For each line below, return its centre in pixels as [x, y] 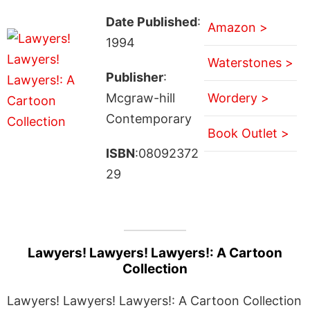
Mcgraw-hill [140, 98]
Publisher [134, 77]
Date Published [151, 21]
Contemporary [148, 118]
